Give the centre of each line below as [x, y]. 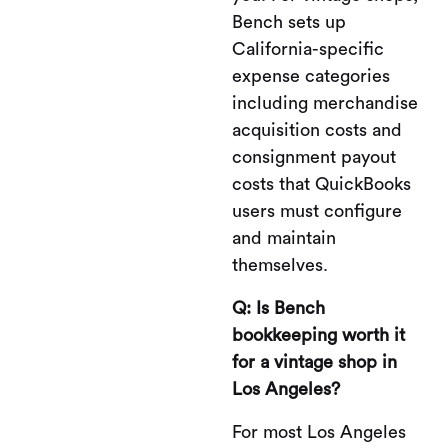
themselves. [280, 265]
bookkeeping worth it [318, 335]
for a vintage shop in [314, 362]
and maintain [284, 238]
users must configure [317, 211]
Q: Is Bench [278, 308]
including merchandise [325, 103]
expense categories [311, 76]
